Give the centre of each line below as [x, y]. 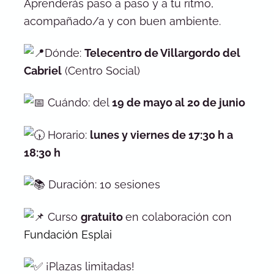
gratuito [103, 217]
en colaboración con [178, 217]
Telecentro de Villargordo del [162, 53]
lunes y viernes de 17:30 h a [161, 135]
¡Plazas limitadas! [88, 266]
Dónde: [64, 53]
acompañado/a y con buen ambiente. [122, 21]
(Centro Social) [101, 70]
